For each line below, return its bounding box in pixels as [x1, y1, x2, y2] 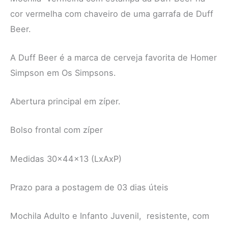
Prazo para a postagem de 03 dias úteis [10, 182, 168, 192]
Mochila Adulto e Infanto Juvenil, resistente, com [10, 211, 209, 221]
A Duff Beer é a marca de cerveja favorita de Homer [10, 52, 217, 63]
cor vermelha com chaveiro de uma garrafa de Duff [10, 8, 213, 19]
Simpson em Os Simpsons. [10, 67, 116, 78]
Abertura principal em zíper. [10, 96, 121, 106]
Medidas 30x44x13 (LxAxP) [10, 153, 122, 164]
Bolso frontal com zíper [10, 125, 103, 135]
